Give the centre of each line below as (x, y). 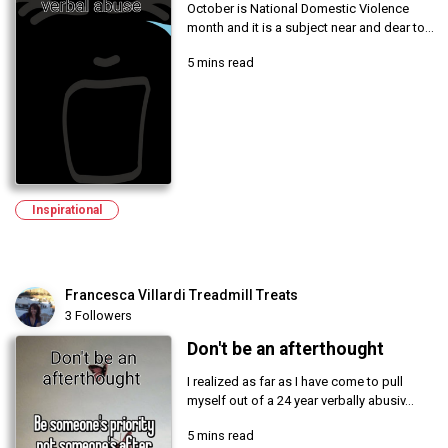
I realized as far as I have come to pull (294, 382)
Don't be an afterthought (285, 349)
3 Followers (98, 316)
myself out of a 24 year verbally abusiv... (300, 401)
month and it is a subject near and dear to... (310, 28)
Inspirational (67, 210)
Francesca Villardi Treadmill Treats (181, 295)
